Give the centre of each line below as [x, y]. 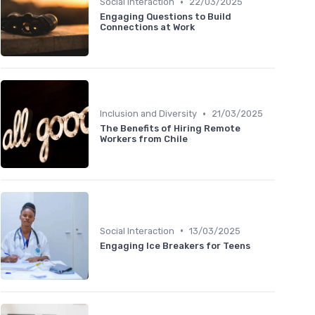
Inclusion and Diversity [148, 114]
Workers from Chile [144, 139]
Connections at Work [147, 27]
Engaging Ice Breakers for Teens [175, 245]
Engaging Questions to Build [166, 17]
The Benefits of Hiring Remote [170, 129]
